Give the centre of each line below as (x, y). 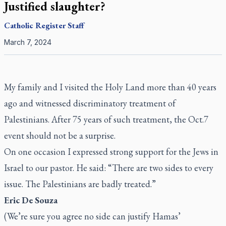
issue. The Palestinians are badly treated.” (80, 184)
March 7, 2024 (28, 42)
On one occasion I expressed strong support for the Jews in (111, 152)
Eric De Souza (31, 200)
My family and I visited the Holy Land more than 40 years (110, 87)
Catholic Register (35, 25)
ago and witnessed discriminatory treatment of (90, 103)
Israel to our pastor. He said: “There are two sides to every (109, 168)
